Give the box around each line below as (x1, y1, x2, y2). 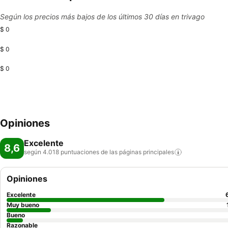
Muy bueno (7, 201, 39, 209)
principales (143, 148, 174, 156)
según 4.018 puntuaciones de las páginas (24, 148, 141, 156)
